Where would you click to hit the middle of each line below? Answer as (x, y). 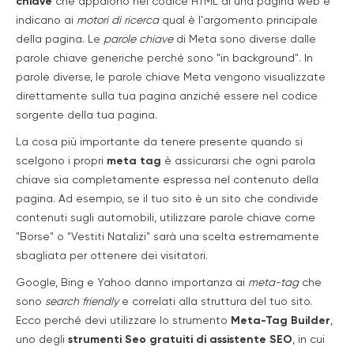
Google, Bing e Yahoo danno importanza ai (132, 283)
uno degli (42, 340)
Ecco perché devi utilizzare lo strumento (123, 321)
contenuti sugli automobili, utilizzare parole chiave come (166, 218)
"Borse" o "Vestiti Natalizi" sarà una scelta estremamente (168, 237)
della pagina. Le (60, 40)
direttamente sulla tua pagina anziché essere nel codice (167, 96)
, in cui (309, 340)
